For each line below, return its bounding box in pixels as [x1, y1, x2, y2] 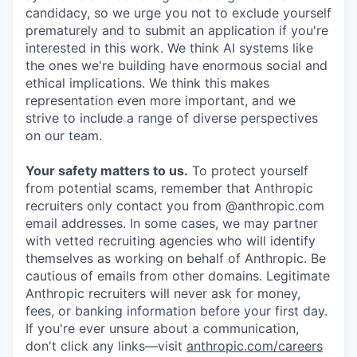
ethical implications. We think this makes [25, 75, 269, 92]
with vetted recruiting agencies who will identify [25, 233, 316, 249]
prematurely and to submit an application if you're [25, 22, 328, 39]
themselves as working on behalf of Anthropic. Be [25, 250, 326, 267]
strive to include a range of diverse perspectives [25, 110, 318, 127]
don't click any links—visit [25, 338, 186, 355]
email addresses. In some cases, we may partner [25, 215, 318, 232]
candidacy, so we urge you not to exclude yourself [25, 5, 331, 22]
